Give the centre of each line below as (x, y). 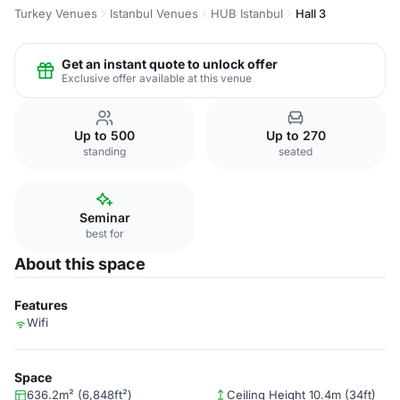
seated (296, 151)
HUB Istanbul (247, 13)
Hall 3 (311, 13)
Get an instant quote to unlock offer (170, 63)
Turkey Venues (56, 13)
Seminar (104, 217)
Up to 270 (296, 135)
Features (41, 305)
